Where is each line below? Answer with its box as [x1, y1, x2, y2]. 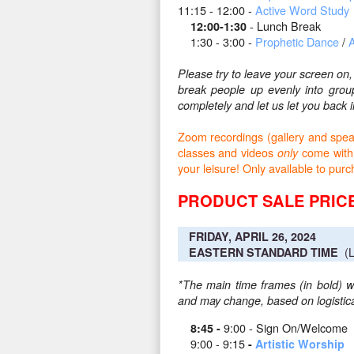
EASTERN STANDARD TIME [188, 244, 338, 261]
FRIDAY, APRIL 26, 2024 [188, 228, 316, 245]
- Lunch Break [249, 17, 324, 35]
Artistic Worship [254, 335, 345, 352]
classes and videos [177, 144, 278, 161]
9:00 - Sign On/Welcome [223, 318, 348, 336]
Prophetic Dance [254, 33, 339, 51]
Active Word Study [254, 2, 349, 19]
